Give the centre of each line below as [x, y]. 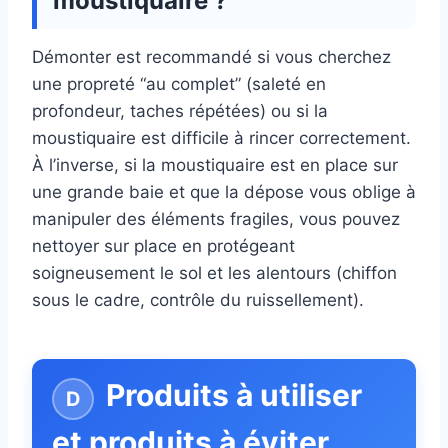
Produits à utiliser [234, 395]
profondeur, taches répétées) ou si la [180, 111]
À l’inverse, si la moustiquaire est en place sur [215, 165]
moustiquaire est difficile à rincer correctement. [221, 138]
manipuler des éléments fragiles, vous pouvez [216, 219]
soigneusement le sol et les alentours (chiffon [214, 273]
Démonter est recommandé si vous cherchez [211, 57]
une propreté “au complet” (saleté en [179, 84]
